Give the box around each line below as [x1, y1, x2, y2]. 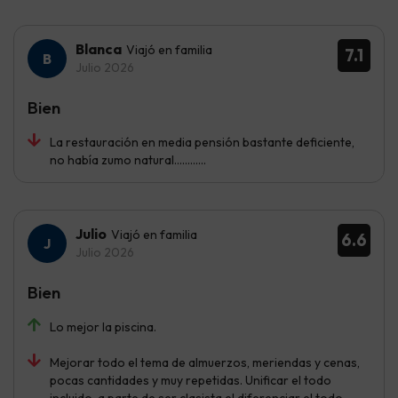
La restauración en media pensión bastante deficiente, [50, 133, 354, 150]
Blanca [76, 39, 122, 58]
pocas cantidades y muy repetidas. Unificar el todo [50, 371, 331, 388]
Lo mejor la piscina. [50, 318, 156, 335]
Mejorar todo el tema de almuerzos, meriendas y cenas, [50, 354, 360, 370]
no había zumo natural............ [50, 151, 206, 168]
